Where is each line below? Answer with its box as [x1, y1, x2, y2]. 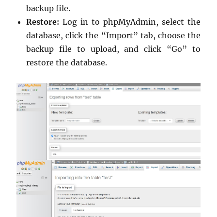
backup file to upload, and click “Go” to [26, 44, 201, 54]
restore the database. [26, 58, 108, 68]
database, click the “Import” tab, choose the [26, 31, 201, 41]
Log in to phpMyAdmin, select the [59, 17, 201, 27]
